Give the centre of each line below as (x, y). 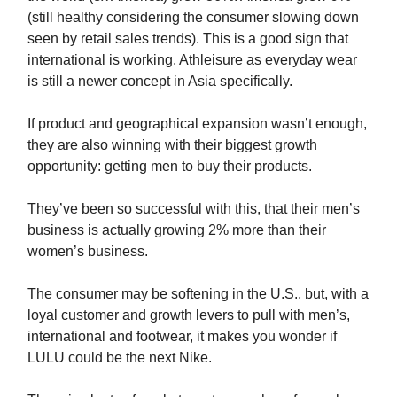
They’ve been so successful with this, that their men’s (194, 209)
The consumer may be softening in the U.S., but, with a (198, 294)
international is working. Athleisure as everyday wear (192, 60)
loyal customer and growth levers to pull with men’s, (189, 315)
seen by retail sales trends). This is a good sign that (188, 39)
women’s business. (88, 252)
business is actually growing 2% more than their (177, 230)
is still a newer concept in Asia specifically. (160, 82)
